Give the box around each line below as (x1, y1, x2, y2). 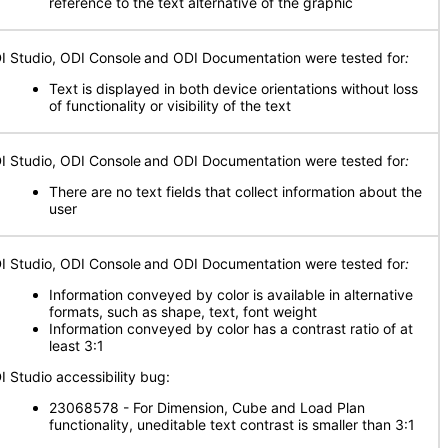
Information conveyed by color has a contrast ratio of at (49, 320, 413, 337)
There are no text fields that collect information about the (49, 183, 422, 200)
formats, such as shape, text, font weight (49, 303, 317, 320)
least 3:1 (49, 337, 104, 354)
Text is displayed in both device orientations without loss (49, 80, 418, 97)
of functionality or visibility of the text (49, 97, 291, 114)
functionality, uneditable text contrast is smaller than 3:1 (49, 416, 415, 433)
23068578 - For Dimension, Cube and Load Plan (49, 399, 365, 416)
